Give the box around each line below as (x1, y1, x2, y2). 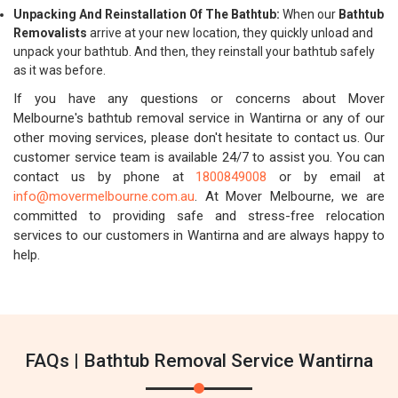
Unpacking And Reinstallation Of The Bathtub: (13, 7, 280, 21)
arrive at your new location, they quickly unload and (87, 26, 373, 40)
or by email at (267, 169, 386, 185)
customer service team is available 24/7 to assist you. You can (13, 149, 385, 165)
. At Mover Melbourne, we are (195, 188, 385, 204)
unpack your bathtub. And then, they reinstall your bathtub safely (13, 44, 375, 59)
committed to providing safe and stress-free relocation (13, 208, 385, 224)
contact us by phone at (13, 169, 196, 185)
